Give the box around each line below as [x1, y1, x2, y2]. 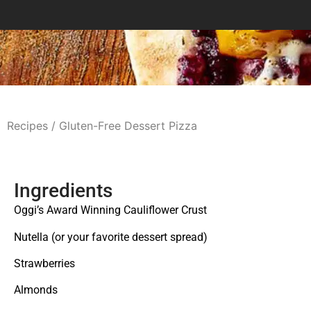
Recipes [7, 119, 48, 133]
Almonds [14, 283, 58, 297]
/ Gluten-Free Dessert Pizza [48, 119, 197, 133]
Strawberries [14, 256, 75, 270]
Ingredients [14, 179, 112, 203]
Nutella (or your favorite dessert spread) [14, 230, 208, 244]
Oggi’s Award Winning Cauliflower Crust [14, 203, 207, 217]
